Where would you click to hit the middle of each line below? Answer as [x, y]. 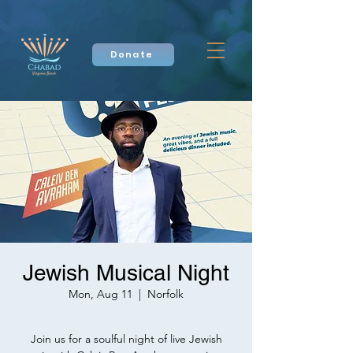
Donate [132, 54]
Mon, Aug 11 [100, 294]
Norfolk [165, 294]
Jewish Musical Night [126, 273]
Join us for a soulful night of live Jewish [126, 339]
